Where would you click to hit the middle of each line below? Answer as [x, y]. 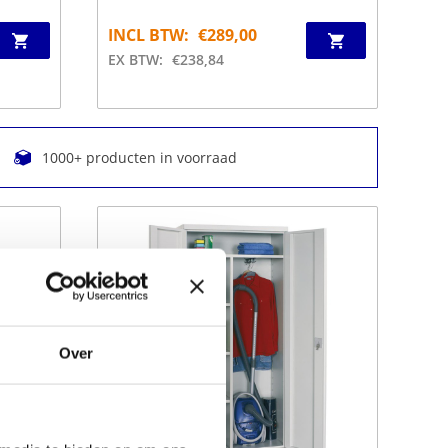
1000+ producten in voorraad [138, 157]
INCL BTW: [149, 35]
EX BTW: [136, 59]
